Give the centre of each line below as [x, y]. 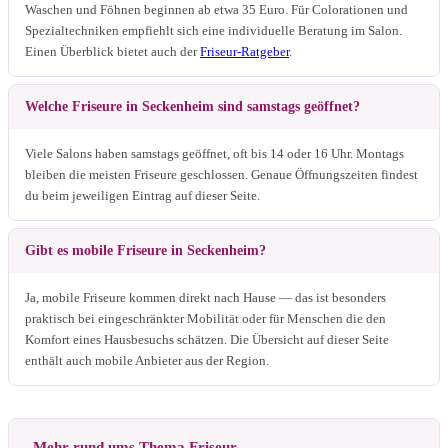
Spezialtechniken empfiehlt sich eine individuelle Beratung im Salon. [213, 30]
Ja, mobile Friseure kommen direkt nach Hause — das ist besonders [205, 297]
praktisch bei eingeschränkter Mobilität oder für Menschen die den [205, 318]
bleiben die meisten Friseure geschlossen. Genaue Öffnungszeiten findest [221, 174]
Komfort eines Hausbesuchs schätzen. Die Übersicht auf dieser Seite [207, 339]
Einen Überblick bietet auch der [112, 51]
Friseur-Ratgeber [244, 51]
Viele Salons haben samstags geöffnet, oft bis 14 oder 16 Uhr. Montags [214, 153]
